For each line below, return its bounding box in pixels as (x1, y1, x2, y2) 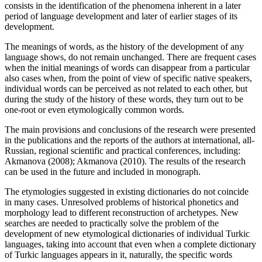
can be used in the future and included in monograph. (5, 167, 201, 177)
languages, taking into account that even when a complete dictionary (5, 239, 256, 250)
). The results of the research (142, 156, 246, 167)
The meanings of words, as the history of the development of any (5, 42, 244, 52)
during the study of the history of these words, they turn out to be (5, 94, 243, 105)
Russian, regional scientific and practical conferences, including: (5, 146, 240, 156)
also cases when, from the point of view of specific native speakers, (5, 73, 252, 84)
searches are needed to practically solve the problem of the (5, 218, 219, 229)
